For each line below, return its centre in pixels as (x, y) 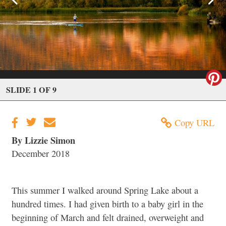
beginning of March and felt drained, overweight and (108, 218)
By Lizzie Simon (43, 140)
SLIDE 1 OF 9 (31, 89)
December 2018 (41, 154)
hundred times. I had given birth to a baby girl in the (107, 204)
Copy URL (194, 122)
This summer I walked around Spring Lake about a (105, 190)
